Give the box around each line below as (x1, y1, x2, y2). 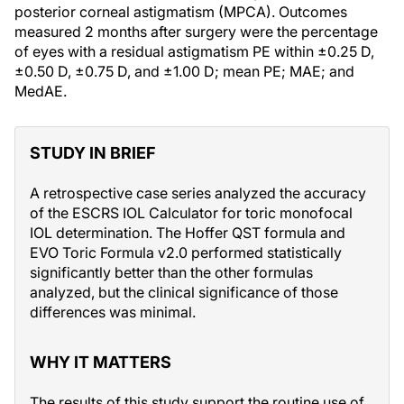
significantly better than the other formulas (30, 262, 313, 281)
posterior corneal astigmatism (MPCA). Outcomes (14, 2, 347, 21)
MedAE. (14, 81, 67, 100)
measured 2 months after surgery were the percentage (14, 22, 378, 41)
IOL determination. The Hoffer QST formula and (30, 223, 345, 242)
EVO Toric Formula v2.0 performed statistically (30, 243, 342, 262)
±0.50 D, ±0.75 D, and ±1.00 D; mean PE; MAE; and (14, 61, 354, 80)
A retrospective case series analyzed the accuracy (30, 183, 366, 202)
